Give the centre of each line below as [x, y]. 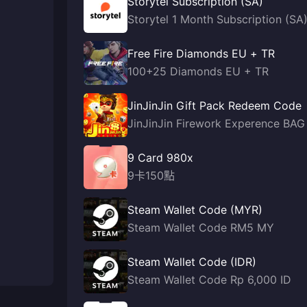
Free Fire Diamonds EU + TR [201, 53]
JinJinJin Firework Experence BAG [216, 123]
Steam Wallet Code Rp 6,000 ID [209, 280]
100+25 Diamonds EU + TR [198, 71]
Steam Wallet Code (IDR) [192, 262]
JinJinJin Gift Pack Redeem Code [214, 106]
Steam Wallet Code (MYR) [195, 210]
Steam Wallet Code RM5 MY [201, 228]
